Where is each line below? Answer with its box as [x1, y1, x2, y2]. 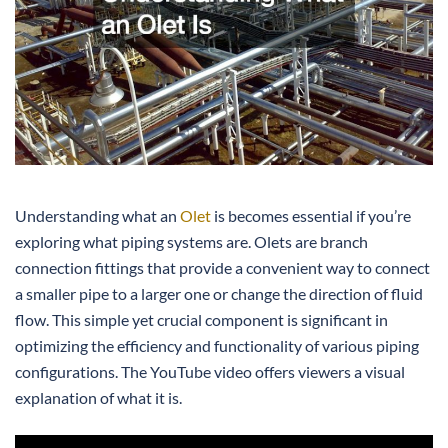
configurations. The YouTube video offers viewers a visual [15, 361, 405, 381]
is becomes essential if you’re [211, 205, 411, 225]
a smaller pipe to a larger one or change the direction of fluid [15, 283, 423, 303]
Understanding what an [15, 205, 180, 225]
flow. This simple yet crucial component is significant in [15, 309, 388, 329]
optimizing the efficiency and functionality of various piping [15, 335, 419, 355]
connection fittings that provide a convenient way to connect [15, 257, 430, 277]
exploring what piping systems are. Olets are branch [15, 231, 368, 251]
